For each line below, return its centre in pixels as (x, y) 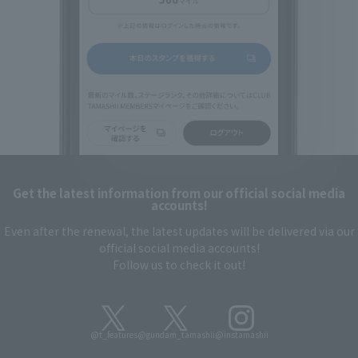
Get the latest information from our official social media (179, 193)
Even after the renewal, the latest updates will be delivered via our (179, 231)
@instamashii (241, 335)
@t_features (113, 335)
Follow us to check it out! (179, 265)
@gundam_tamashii (176, 335)
